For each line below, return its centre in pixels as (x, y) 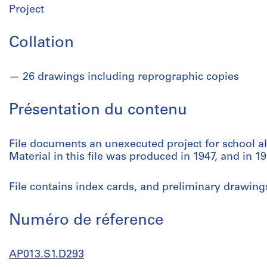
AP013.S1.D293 (46, 255)
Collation (41, 43)
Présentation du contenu (98, 111)
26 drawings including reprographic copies (131, 77)
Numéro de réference (86, 221)
